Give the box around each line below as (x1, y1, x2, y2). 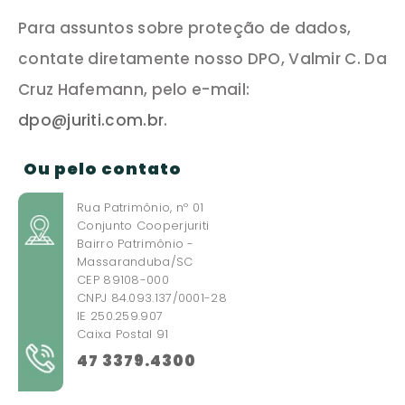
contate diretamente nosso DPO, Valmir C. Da (18, 48, 387, 70)
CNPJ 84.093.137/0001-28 (77, 289, 227, 306)
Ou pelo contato (24, 157, 182, 180)
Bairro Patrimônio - (77, 235, 194, 252)
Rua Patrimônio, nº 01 (77, 199, 204, 216)
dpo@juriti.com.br (18, 109, 165, 131)
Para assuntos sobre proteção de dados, (18, 17, 352, 39)
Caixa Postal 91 (77, 325, 169, 343)
